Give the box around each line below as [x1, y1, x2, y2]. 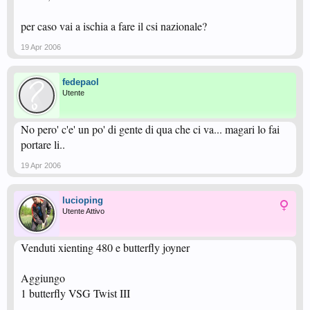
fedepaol [62, 77, 99, 87]
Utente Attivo [62, 207, 104, 215]
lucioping [62, 195, 103, 206]
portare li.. [21, 137, 65, 152]
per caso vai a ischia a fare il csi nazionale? [21, 19, 207, 33]
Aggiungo [21, 271, 65, 285]
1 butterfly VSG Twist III [21, 286, 130, 300]
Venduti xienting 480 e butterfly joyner [21, 240, 190, 255]
